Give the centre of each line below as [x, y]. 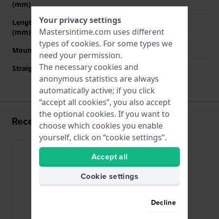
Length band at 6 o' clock [55, 22]
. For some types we [136, 43]
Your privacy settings [80, 20]
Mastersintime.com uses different [102, 32]
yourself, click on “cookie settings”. [103, 137]
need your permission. [81, 55]
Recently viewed [48, 121]
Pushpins [125, 50]
